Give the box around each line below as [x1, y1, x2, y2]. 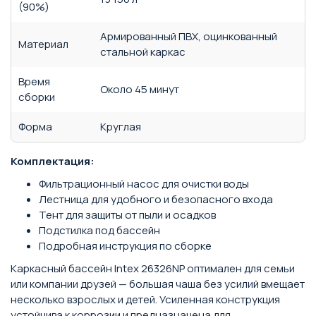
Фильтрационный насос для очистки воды [39, 176, 249, 191]
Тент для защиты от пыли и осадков [39, 207, 216, 222]
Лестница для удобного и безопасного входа [39, 192, 273, 207]
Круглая [100, 119, 141, 134]
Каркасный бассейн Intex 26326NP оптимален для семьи [11, 261, 295, 276]
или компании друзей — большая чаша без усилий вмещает [11, 276, 305, 291]
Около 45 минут [100, 82, 179, 97]
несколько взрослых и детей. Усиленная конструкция [11, 292, 280, 307]
